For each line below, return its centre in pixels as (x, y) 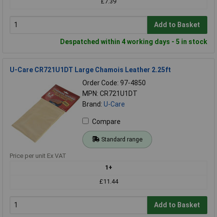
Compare (106, 121)
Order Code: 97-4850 (114, 83)
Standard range (122, 139)
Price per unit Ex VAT (38, 155)
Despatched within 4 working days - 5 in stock (134, 41)
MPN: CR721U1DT (110, 93)
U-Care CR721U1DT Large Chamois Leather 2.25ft (90, 70)
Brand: (93, 104)
